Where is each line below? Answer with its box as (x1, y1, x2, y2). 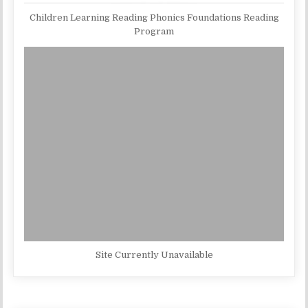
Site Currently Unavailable (95, 250, 213, 261)
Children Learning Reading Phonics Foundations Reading (29, 12, 279, 23)
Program (134, 26, 174, 37)
